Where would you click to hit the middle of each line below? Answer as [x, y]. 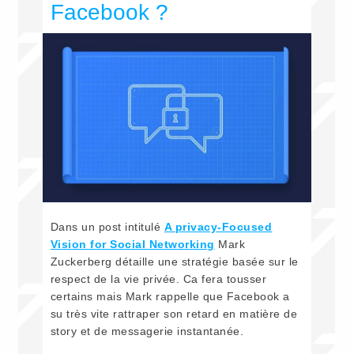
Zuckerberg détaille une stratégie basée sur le [174, 262]
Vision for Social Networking [132, 245]
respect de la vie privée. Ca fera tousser [158, 279]
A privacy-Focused [218, 227]
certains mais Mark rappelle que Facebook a [170, 297]
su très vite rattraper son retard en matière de [174, 314]
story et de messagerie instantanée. [151, 331]
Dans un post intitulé [107, 227]
